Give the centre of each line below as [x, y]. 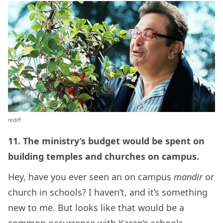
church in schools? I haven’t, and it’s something [108, 192]
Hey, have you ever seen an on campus [91, 177]
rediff [14, 120]
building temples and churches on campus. [104, 157]
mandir [189, 177]
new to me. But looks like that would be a [96, 208]
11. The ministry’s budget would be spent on [106, 141]
